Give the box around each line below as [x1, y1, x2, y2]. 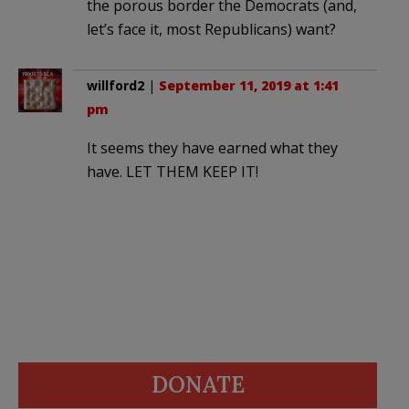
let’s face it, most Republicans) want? [87, 19, 336, 40]
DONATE [151, 371, 245, 400]
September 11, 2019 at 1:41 [159, 77, 339, 95]
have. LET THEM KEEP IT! [87, 162, 258, 183]
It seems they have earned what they [87, 138, 338, 159]
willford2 [87, 77, 144, 95]
